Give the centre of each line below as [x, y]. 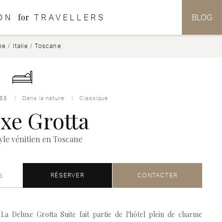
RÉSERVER [67, 175]
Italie [20, 46]
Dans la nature [44, 98]
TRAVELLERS [70, 17]
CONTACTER [158, 175]
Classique [94, 98]
